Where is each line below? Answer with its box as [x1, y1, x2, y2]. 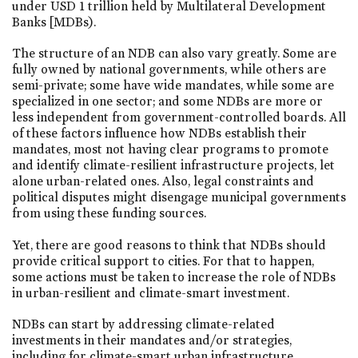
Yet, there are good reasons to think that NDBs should [12, 237, 326, 253]
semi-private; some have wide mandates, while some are [12, 78, 334, 93]
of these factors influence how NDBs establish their [12, 125, 307, 141]
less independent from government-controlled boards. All [12, 109, 346, 125]
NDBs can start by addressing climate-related [12, 316, 275, 332]
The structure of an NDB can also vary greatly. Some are [12, 46, 336, 62]
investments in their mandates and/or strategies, [12, 332, 292, 348]
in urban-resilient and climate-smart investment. [12, 284, 289, 300]
